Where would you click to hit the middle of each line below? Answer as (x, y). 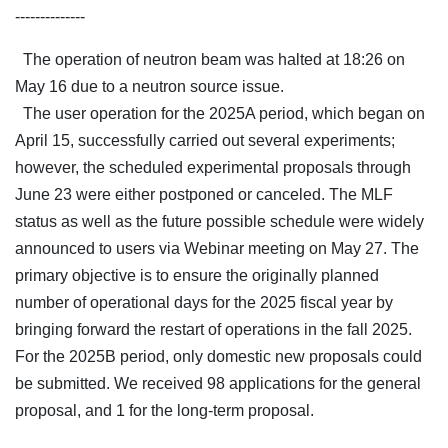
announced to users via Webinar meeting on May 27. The (217, 249)
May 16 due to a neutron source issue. (149, 87)
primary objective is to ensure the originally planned (197, 276)
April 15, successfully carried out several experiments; (205, 141)
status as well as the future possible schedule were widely (219, 222)
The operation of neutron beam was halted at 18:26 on (210, 60)
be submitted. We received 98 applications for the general (218, 384)
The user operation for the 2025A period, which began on (220, 114)
